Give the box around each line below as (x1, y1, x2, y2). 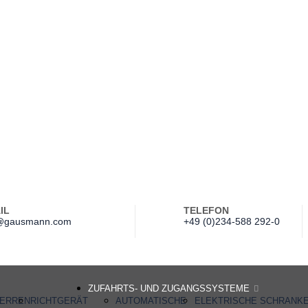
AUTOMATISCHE (115, 296, 187, 306)
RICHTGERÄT (30, 296, 89, 306)
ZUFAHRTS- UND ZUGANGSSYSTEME (88, 284, 250, 294)
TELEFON (184, 205, 230, 216)
